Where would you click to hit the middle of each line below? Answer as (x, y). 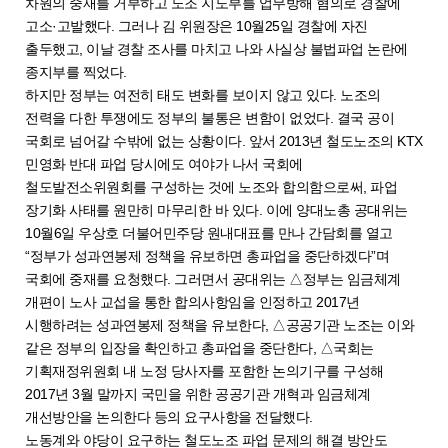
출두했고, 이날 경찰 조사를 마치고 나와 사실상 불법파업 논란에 (216, 48)
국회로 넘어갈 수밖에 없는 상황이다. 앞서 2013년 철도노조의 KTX (224, 140)
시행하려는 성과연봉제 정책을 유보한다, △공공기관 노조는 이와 (219, 324)
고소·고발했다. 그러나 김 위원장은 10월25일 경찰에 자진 (196, 25)
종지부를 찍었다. (77, 71)
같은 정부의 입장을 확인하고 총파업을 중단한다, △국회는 (199, 347)
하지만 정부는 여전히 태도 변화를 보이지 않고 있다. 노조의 (203, 94)
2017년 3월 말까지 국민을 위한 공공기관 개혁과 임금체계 (198, 393)
